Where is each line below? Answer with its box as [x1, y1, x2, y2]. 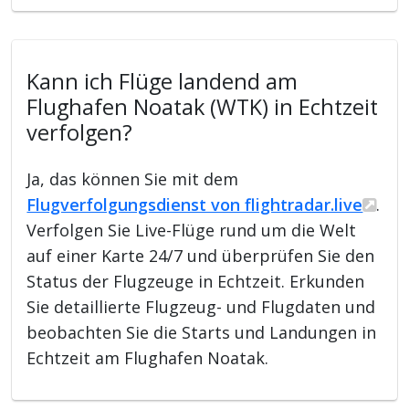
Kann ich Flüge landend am [26, 66, 299, 96]
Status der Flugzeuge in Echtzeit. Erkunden [26, 269, 365, 292]
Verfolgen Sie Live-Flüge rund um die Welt [26, 218, 357, 241]
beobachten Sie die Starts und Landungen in [26, 320, 377, 343]
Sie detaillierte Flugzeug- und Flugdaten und [26, 295, 376, 318]
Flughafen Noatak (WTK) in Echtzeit [26, 91, 379, 121]
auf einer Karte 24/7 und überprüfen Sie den [26, 244, 375, 267]
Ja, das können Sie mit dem [26, 167, 239, 190]
